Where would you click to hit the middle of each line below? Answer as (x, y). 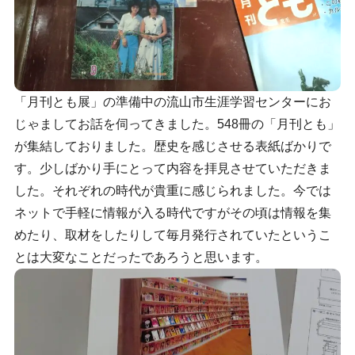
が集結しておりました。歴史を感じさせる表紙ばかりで (172, 146)
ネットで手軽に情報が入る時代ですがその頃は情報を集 (172, 212)
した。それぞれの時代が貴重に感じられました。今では (172, 190)
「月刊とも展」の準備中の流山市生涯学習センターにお (172, 101)
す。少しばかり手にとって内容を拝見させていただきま (172, 168)
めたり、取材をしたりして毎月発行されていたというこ (172, 235)
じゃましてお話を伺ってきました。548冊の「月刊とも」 (177, 124)
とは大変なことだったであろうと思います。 (141, 257)
